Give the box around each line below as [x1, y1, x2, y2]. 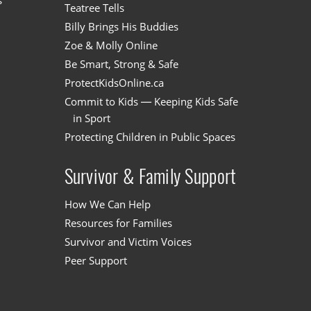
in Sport [72, 111, 110, 126]
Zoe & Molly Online [64, 38, 158, 53]
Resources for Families [64, 216, 172, 230]
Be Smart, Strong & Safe [64, 57, 178, 72]
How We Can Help [64, 197, 151, 212]
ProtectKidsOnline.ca [64, 76, 164, 90]
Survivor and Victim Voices [64, 235, 192, 249]
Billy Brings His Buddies [64, 19, 178, 34]
